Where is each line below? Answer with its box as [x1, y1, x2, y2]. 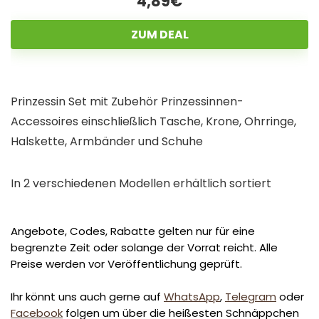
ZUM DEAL [130, 26, 189, 43]
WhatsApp [164, 288, 220, 304]
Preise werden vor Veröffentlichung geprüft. [11, 256, 242, 271]
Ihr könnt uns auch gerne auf [11, 288, 164, 304]
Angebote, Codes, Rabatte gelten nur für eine [11, 223, 255, 239]
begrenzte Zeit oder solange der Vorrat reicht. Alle [11, 239, 278, 255]
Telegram [225, 288, 276, 304]
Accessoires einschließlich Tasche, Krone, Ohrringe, [11, 113, 296, 130]
